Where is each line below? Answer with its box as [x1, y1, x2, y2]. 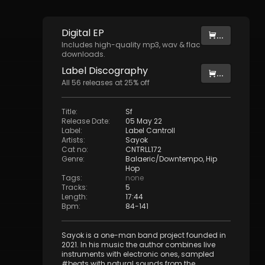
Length [62, 192, 86, 202]
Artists [62, 135, 83, 145]
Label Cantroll [125, 125, 175, 135]
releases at [81, 77, 124, 88]
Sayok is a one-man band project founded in [62, 230, 226, 240]
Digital [62, 26, 93, 40]
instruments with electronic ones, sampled [62, 249, 214, 259]
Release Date [62, 116, 108, 126]
